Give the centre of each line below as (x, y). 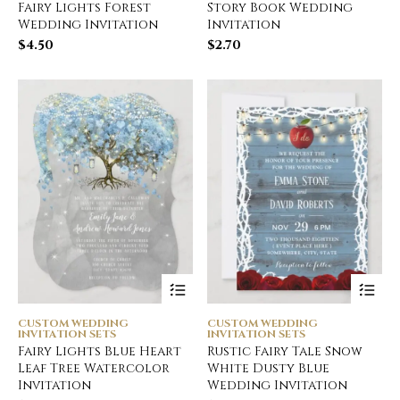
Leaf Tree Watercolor (94, 368)
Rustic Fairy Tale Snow (285, 351)
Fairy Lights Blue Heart (100, 351)
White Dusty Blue (269, 368)
